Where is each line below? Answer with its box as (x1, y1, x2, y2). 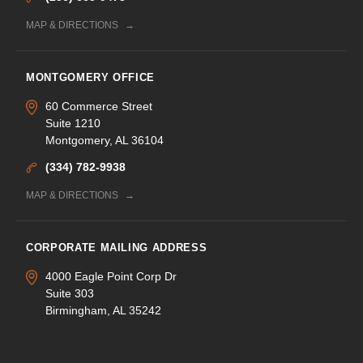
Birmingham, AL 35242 (45, 303, 161, 317)
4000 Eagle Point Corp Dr (45, 269, 177, 283)
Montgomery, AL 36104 (45, 133, 164, 147)
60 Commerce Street (45, 99, 152, 113)
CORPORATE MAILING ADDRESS (26, 241, 207, 254)
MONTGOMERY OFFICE (26, 70, 156, 83)
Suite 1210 (45, 116, 100, 130)
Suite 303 (45, 286, 94, 300)
